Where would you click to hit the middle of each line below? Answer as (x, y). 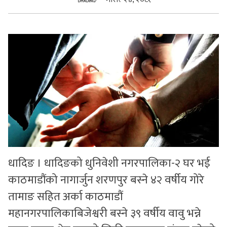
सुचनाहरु (20, 18)
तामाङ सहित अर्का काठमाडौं (65, 197)
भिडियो (16, 65)
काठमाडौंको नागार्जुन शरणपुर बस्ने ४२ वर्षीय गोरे (106, 180)
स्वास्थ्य (17, 42)
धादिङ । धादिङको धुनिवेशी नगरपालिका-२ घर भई (109, 163)
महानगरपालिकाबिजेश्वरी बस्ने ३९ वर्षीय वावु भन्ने (104, 213)
